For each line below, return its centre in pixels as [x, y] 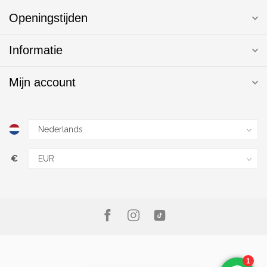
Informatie [36, 50]
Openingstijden [48, 18]
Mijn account [42, 83]
